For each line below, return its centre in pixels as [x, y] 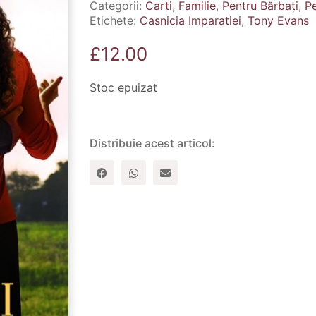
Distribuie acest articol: [152, 143]
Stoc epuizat [123, 87]
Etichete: [115, 20]
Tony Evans [278, 20]
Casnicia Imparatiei [190, 20]
